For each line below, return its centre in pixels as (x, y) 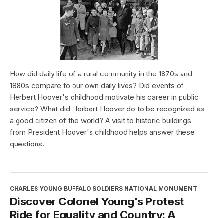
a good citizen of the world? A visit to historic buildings (100, 120)
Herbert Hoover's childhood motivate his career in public (104, 97)
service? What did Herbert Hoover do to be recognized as (107, 109)
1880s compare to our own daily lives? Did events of (97, 85)
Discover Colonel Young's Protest (97, 201)
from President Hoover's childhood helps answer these (102, 132)
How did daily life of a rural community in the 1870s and (101, 73)
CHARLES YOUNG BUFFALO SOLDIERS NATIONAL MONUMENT (103, 188)
